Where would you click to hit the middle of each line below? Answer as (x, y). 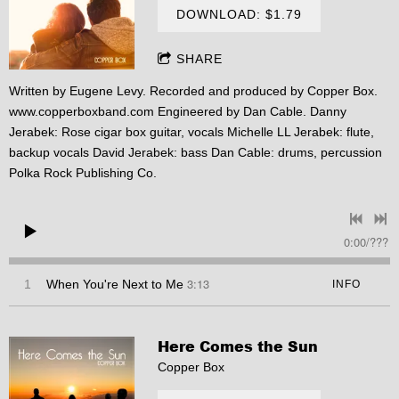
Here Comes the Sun (238, 346)
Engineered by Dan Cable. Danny (250, 111)
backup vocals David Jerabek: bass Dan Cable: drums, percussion (195, 152)
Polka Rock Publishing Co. (83, 172)
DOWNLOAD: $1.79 (240, 14)
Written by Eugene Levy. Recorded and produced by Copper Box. (193, 90)
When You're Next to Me (115, 284)
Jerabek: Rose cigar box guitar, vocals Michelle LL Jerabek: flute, (191, 131)
